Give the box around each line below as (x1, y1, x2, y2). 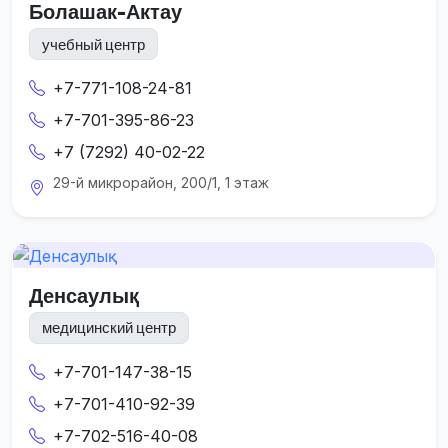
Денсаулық (29, 282, 139, 308)
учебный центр (42, 34, 145, 54)
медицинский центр (42, 318, 176, 338)
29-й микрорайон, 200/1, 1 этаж (53, 174, 269, 192)
